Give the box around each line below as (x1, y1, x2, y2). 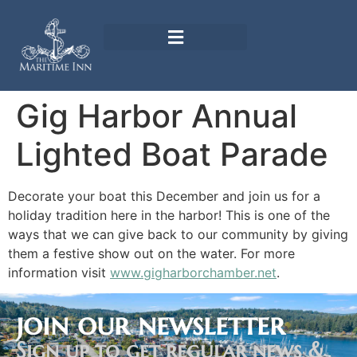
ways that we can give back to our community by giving (8, 226, 348, 242)
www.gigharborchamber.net (110, 264, 277, 280)
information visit (8, 264, 110, 280)
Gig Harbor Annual (16, 96, 297, 135)
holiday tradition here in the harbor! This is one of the (8, 206, 330, 223)
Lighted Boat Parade (16, 134, 328, 174)
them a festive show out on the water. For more (8, 245, 295, 261)
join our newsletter (16, 305, 284, 344)
